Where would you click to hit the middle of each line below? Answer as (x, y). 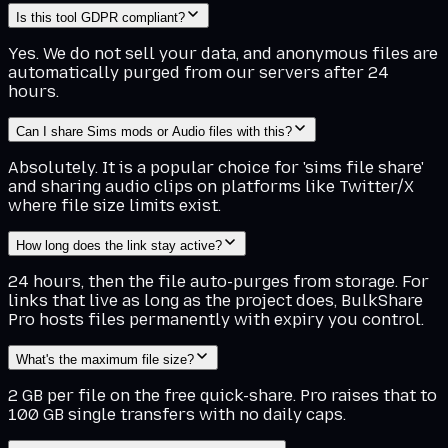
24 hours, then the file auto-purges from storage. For (218, 281)
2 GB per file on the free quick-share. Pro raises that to (222, 395)
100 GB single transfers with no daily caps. (177, 414)
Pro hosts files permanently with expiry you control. (216, 319)
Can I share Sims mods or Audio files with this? (154, 131)
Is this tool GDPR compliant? (100, 17)
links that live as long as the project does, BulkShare (215, 300)
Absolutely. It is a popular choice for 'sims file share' (216, 167)
